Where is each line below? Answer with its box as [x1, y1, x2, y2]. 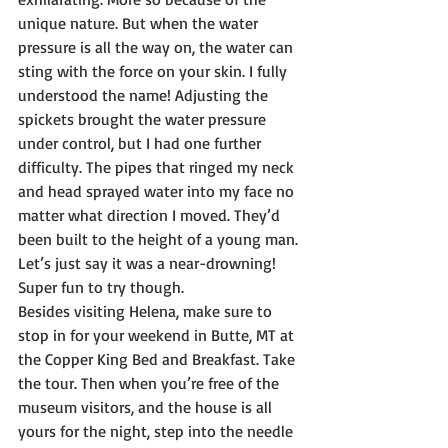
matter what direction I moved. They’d [18, 205, 284, 226]
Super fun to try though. [18, 277, 184, 298]
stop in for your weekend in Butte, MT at [18, 325, 298, 346]
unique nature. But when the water [18, 13, 262, 34]
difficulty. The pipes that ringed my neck [18, 157, 298, 178]
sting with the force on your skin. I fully [18, 61, 291, 82]
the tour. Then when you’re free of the [18, 373, 283, 394]
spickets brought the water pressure [18, 109, 270, 130]
